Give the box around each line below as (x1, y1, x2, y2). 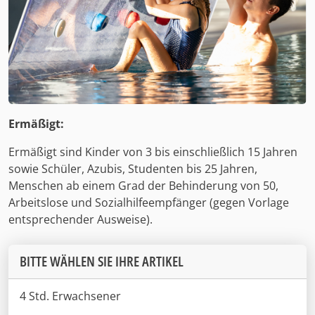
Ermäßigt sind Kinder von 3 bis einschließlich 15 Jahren (8, 143, 297, 160)
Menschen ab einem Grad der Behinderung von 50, (8, 177, 278, 193)
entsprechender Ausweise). (8, 211, 153, 227)
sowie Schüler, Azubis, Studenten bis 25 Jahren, (8, 160, 257, 176)
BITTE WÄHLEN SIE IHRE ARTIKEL (20, 251, 184, 271)
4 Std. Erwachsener (20, 288, 121, 304)
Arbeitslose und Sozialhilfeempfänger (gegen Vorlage (8, 194, 289, 210)
